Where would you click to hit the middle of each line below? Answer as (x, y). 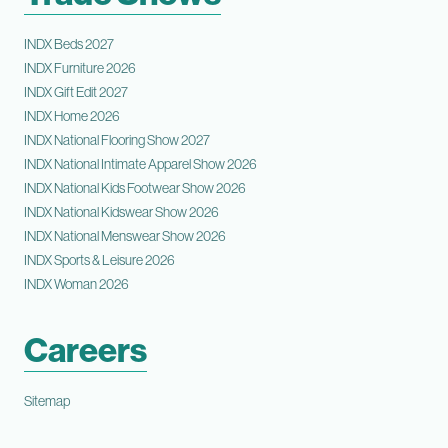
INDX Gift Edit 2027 (76, 92)
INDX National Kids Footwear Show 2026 (135, 188)
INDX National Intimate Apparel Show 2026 (140, 164)
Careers (85, 349)
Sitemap (47, 401)
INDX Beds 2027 (69, 44)
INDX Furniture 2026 (80, 68)
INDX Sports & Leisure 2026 (99, 260)
